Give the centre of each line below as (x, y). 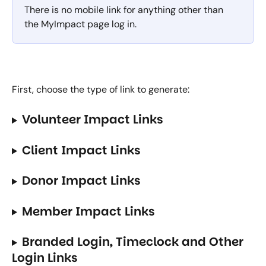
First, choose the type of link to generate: (101, 90)
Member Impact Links (88, 211)
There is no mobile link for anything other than (125, 10)
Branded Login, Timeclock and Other (134, 242)
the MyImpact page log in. (80, 24)
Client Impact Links (81, 150)
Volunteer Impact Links (92, 120)
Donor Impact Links (81, 181)
